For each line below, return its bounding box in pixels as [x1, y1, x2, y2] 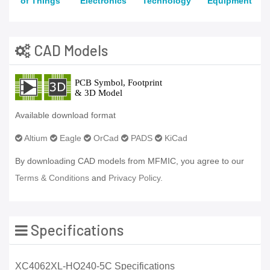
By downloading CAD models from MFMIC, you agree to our [15, 156, 244, 166]
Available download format [15, 110, 116, 121]
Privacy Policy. [108, 173, 163, 183]
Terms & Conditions [15, 173, 89, 183]
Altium [22, 133, 48, 143]
